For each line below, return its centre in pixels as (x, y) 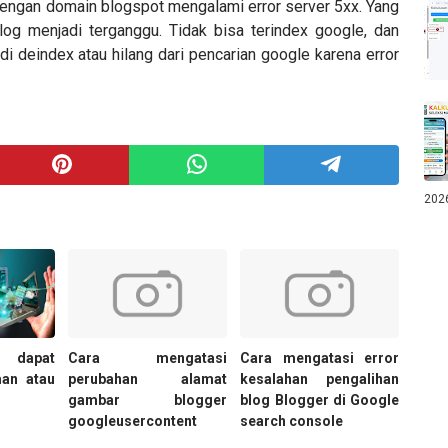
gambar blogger (147, 400)
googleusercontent (133, 421)
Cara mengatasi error (319, 358)
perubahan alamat (147, 379)
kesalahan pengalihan (319, 379)
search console (292, 421)
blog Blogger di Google (319, 400)
